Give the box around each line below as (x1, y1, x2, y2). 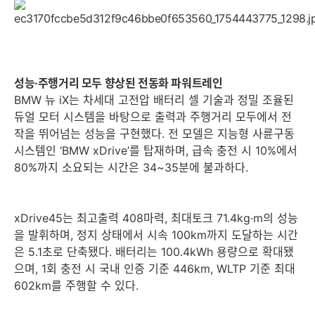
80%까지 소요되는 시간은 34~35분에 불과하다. (14, 160, 248, 174)
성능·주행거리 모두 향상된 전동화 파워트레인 (14, 76, 223, 90)
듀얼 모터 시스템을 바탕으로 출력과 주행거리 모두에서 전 (14, 110, 292, 124)
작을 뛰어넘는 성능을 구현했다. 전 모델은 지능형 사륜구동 (14, 127, 295, 141)
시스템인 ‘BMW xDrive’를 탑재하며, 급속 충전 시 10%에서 (14, 143, 297, 157)
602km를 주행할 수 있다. (14, 278, 139, 292)
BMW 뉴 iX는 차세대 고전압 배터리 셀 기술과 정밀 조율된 (14, 93, 294, 107)
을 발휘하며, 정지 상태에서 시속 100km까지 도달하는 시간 (14, 228, 298, 242)
